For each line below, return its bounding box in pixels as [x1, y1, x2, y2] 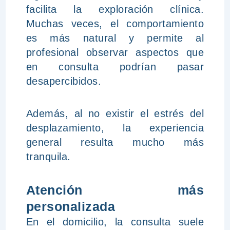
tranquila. [26, 151, 71, 162]
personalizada [26, 199, 116, 214]
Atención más [26, 183, 204, 197]
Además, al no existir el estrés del [26, 108, 204, 119]
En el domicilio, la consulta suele [26, 216, 204, 227]
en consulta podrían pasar [26, 61, 204, 72]
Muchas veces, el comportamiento [26, 18, 204, 29]
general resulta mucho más [26, 137, 204, 148]
